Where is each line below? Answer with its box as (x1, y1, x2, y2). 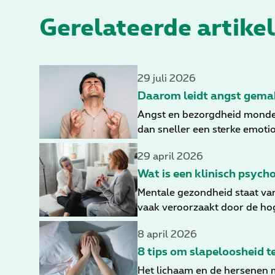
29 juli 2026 (137, 74, 196, 84)
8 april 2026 (137, 230, 197, 240)
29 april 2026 (137, 152, 203, 162)
